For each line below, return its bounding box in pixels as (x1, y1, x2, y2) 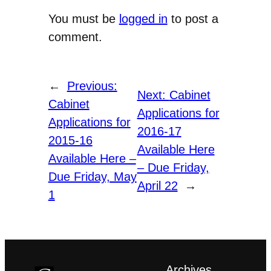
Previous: (67, 79, 117, 93)
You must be (48, 12, 119, 26)
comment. (48, 30, 102, 44)
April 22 (137, 179, 178, 193)
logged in (119, 12, 168, 26)
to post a (167, 12, 218, 26)
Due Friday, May (48, 170, 137, 184)
